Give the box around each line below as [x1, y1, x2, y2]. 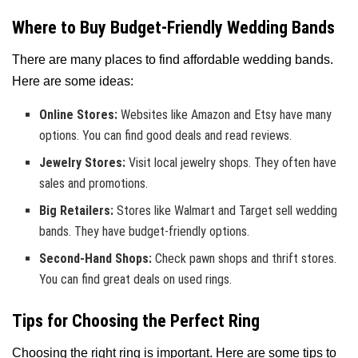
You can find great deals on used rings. [39, 272, 233, 288]
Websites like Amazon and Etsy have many [117, 107, 332, 123]
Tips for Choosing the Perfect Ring [12, 311, 260, 332]
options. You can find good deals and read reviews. [39, 128, 292, 144]
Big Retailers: [39, 203, 114, 219]
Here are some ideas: [12, 74, 133, 89]
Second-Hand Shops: [39, 251, 153, 267]
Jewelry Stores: [39, 155, 126, 171]
